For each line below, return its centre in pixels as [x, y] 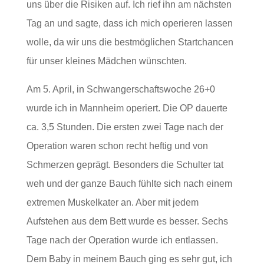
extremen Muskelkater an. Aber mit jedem [112, 203]
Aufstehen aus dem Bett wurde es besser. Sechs [127, 222]
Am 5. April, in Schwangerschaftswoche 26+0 [121, 90]
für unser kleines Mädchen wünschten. [106, 61]
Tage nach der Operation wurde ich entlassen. [122, 240]
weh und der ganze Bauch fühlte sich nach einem [129, 184]
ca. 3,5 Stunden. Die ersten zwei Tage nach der [125, 127]
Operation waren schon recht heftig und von [117, 146]
